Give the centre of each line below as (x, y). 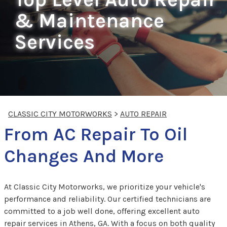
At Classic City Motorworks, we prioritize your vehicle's (105, 186)
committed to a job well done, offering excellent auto (102, 211)
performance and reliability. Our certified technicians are (107, 199)
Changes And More (84, 156)
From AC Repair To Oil (96, 134)
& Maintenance (89, 20)
